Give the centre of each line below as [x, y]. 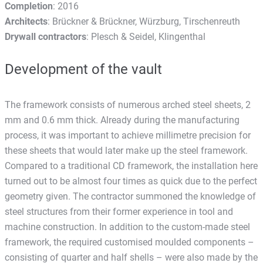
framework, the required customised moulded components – [129, 242]
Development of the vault [83, 69]
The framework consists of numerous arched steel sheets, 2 [128, 104]
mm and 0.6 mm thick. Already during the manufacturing [122, 120]
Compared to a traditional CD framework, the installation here [131, 166]
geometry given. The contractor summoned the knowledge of [130, 196]
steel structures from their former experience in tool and [119, 211]
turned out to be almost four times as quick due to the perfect [131, 181]
